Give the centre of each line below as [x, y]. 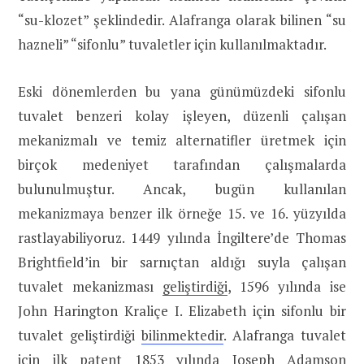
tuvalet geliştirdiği [80, 336]
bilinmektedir [182, 336]
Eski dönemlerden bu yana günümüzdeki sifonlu [182, 92]
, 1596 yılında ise [287, 287]
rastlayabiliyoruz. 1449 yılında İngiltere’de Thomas [182, 238]
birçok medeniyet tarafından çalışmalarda [182, 165]
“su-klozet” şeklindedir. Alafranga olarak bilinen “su [182, 20]
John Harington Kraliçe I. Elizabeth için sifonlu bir [182, 311]
